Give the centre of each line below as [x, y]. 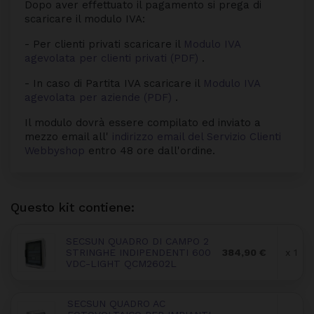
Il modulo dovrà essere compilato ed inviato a [143, 122]
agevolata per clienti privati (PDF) [113, 58]
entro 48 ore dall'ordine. [152, 150]
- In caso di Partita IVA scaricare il [114, 83]
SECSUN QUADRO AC [116, 303]
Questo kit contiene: [73, 207]
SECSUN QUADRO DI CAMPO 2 [137, 241]
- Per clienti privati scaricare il [104, 44]
